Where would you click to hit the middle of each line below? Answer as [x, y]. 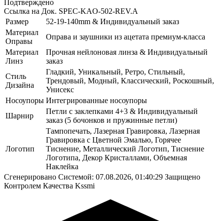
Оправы [19, 41]
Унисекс [60, 89]
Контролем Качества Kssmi [49, 185]
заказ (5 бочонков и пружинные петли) [111, 120]
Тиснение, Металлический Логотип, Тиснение [125, 148]
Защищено [183, 177]
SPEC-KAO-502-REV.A [98, 11]
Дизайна [20, 85]
